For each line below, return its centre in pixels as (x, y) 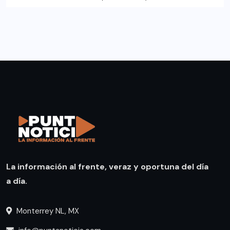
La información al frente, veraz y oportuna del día (107, 166)
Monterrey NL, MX (47, 211)
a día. (17, 181)
